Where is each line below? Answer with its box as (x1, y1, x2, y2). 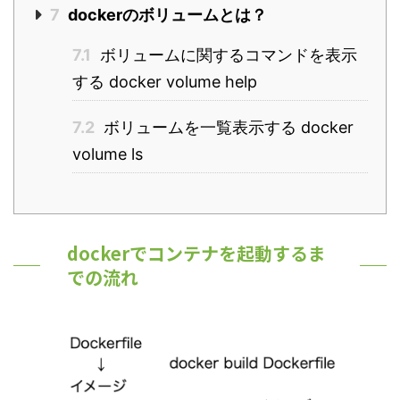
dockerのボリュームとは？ (63, 5, 267, 25)
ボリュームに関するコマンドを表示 (96, 46, 357, 65)
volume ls (72, 145, 143, 164)
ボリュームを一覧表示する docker (99, 118, 354, 137)
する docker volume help (72, 72, 257, 92)
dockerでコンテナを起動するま (67, 240, 326, 266)
